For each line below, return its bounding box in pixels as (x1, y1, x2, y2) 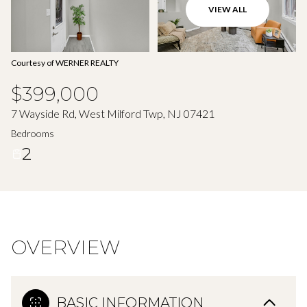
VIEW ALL (208, 4, 247, 14)
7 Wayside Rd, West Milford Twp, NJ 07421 (11, 107, 214, 120)
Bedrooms (11, 127, 54, 139)
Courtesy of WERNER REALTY (11, 58, 119, 68)
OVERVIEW (11, 236, 120, 259)
